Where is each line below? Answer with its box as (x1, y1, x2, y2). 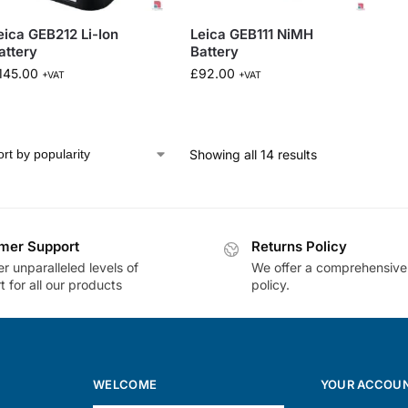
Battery (190, 43, 240, 61)
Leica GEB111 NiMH (190, 25, 314, 44)
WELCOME (93, 377, 158, 393)
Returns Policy (251, 238, 347, 256)
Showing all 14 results (189, 147, 317, 163)
